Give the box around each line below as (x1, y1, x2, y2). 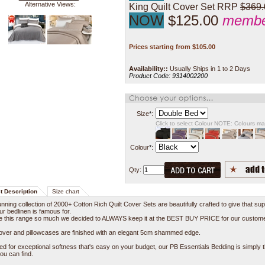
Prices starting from (129, 43, 190, 50)
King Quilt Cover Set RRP (129, 2, 238, 12)
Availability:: (129, 65, 168, 72)
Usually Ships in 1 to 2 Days (168, 65, 250, 72)
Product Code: (129, 72, 170, 79)
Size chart (52, 188, 79, 195)
